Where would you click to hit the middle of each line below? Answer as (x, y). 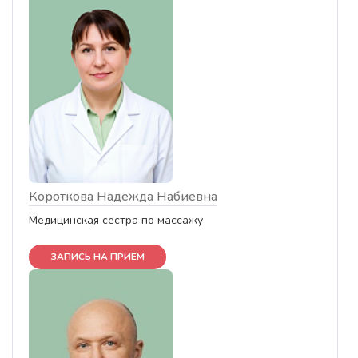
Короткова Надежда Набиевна (123, 196)
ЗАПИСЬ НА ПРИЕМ (97, 256)
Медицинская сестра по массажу (116, 220)
